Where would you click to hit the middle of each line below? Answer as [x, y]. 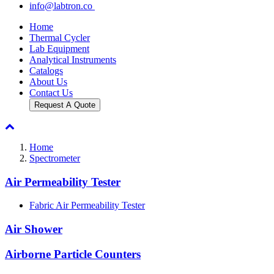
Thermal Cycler [60, 38]
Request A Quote [65, 105]
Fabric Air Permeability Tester [87, 206]
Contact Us [51, 93]
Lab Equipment [59, 49]
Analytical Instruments [73, 60]
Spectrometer [55, 158]
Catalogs [46, 71]
